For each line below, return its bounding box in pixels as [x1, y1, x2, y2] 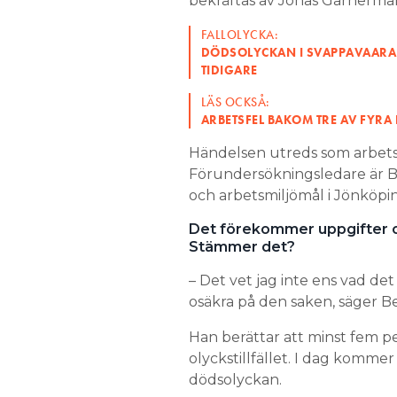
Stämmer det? [188, 238, 295, 255]
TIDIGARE [200, 62, 258, 78]
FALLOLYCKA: [200, 27, 278, 43]
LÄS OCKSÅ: [200, 94, 270, 110]
